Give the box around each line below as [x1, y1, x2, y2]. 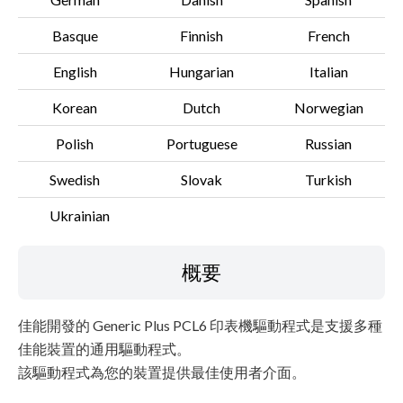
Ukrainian [49, 207, 110, 224]
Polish [56, 135, 94, 152]
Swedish [49, 171, 100, 188]
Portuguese [166, 135, 237, 152]
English [52, 63, 97, 80]
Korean [52, 99, 97, 116]
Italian [309, 63, 348, 80]
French [307, 27, 350, 44]
